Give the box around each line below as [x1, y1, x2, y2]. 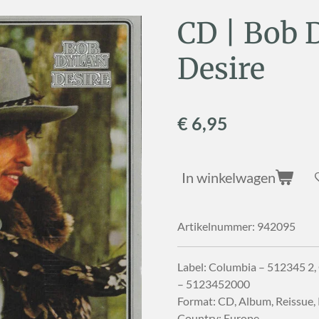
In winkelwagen [182, 168, 276, 186]
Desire [177, 50, 265, 87]
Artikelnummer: [177, 219, 255, 233]
